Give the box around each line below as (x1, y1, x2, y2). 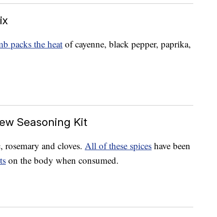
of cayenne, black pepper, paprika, (62, 38, 191, 50)
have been (152, 139, 190, 152)
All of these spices (85, 139, 152, 152)
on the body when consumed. (6, 154, 119, 167)
